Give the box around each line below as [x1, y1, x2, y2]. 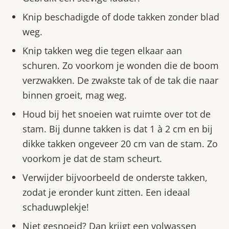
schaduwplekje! [22, 200, 89, 213]
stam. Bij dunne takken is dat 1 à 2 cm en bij [22, 122, 213, 135]
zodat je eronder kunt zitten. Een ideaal [22, 186, 190, 198]
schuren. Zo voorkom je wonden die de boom [22, 59, 219, 72]
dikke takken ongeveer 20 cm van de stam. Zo [22, 137, 218, 150]
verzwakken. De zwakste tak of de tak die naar [22, 74, 218, 86]
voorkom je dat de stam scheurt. [22, 152, 162, 165]
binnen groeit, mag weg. [22, 88, 127, 101]
